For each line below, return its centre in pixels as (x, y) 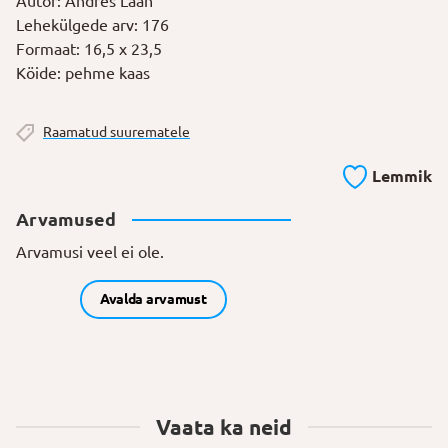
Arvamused (66, 219)
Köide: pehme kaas (83, 73)
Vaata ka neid (224, 426)
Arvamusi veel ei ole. (90, 251)
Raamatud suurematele (116, 132)
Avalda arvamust (153, 298)
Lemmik (402, 175)
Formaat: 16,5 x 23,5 (89, 49)
